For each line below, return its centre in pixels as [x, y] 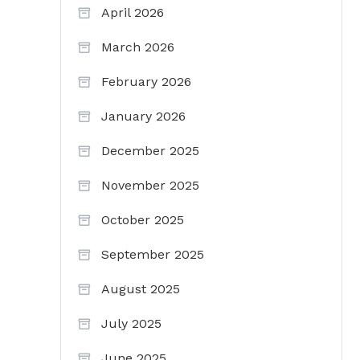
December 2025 [150, 151]
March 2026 [138, 47]
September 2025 [153, 255]
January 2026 [143, 117]
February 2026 [146, 82]
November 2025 [150, 186]
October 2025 [143, 220]
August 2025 [141, 289]
